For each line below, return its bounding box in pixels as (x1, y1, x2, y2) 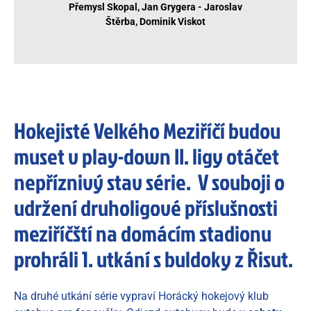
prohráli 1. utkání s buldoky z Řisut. (14, 244, 293, 274)
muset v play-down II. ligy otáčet (14, 141, 279, 171)
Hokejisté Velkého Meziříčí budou (14, 115, 280, 146)
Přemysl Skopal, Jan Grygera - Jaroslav (69, 1, 242, 12)
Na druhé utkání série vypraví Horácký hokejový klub (14, 289, 269, 303)
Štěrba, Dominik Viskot (106, 16, 205, 27)
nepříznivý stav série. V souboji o (14, 167, 285, 197)
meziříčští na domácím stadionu (14, 218, 271, 249)
